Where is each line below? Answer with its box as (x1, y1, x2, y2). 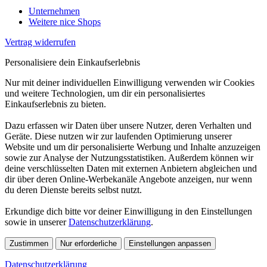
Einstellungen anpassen (129, 238, 211, 248)
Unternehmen (29, 5, 80, 16)
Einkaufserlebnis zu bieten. (5, 98, 106, 109)
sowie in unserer (5, 216, 69, 227)
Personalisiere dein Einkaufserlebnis (5, 57, 140, 67)
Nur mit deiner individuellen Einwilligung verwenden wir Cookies (5, 77, 254, 88)
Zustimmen (10, 238, 48, 248)
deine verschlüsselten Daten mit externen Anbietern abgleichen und (5, 163, 257, 173)
